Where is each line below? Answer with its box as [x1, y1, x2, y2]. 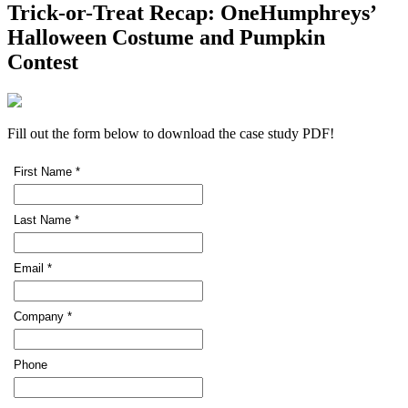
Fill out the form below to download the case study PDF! [7, 125, 334, 141]
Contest [7, 49, 78, 74]
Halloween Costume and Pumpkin [7, 25, 325, 49]
